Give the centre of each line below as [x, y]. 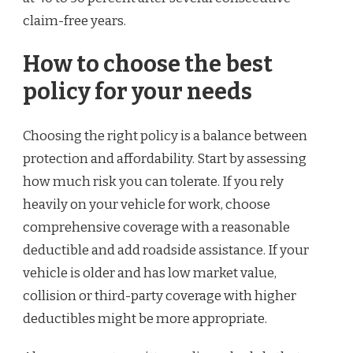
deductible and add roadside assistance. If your [166, 250]
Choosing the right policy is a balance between [165, 136]
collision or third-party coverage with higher [160, 295]
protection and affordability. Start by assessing [165, 158]
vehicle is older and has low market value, [150, 273]
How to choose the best [148, 65]
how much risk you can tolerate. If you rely [153, 181]
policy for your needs [137, 92]
